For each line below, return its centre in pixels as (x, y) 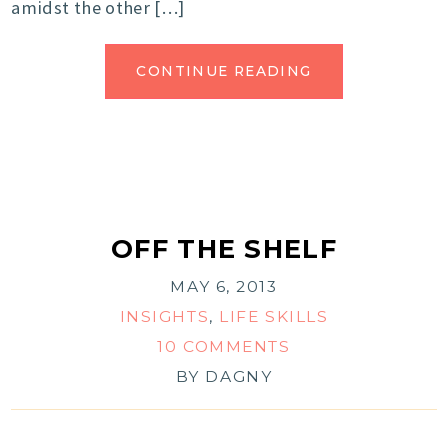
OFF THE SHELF (224, 249)
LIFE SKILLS (274, 317)
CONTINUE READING (224, 71)
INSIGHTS (164, 317)
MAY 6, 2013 (224, 287)
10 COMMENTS (224, 347)
